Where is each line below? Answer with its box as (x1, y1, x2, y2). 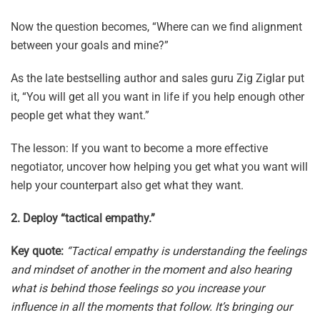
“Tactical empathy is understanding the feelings (66, 244, 306, 259)
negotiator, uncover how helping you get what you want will (11, 160, 308, 174)
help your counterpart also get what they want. (11, 179, 244, 193)
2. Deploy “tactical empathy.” (11, 211, 155, 226)
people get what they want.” (11, 109, 149, 123)
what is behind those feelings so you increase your (11, 281, 264, 296)
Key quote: (11, 244, 64, 259)
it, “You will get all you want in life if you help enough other (11, 90, 304, 104)
